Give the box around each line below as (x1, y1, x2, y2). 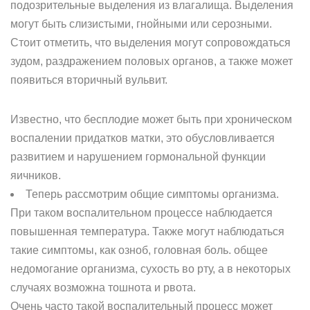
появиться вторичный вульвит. (10, 74, 167, 86)
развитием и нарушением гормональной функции (10, 151, 266, 163)
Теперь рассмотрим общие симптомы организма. (26, 188, 279, 200)
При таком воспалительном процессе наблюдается (10, 207, 273, 219)
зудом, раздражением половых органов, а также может (10, 55, 293, 67)
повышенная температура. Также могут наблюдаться (10, 226, 284, 237)
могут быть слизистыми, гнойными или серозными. (10, 18, 272, 30)
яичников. (10, 170, 61, 181)
